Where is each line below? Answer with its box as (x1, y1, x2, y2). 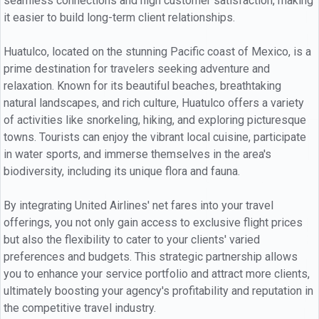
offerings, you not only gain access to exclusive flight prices (4, 215, 303, 229)
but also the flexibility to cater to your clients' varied (4, 232, 260, 246)
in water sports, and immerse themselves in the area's (4, 147, 271, 161)
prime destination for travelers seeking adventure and (4, 61, 270, 75)
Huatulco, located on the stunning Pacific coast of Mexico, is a (4, 44, 311, 58)
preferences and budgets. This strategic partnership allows (4, 249, 298, 263)
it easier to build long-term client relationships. (4, 10, 235, 24)
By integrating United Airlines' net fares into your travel (4, 198, 273, 212)
